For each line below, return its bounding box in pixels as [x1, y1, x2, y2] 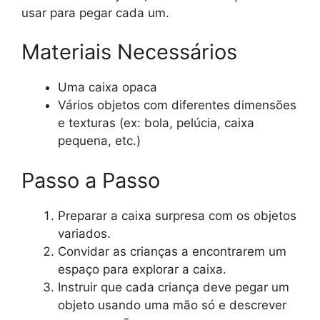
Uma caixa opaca [58, 80, 157, 95]
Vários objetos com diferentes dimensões [58, 98, 296, 113]
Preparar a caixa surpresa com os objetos [58, 208, 296, 223]
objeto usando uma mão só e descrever [58, 297, 286, 312]
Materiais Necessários [21, 39, 237, 65]
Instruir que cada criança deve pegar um [58, 279, 289, 294]
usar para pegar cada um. [21, 5, 169, 20]
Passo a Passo [21, 167, 160, 193]
